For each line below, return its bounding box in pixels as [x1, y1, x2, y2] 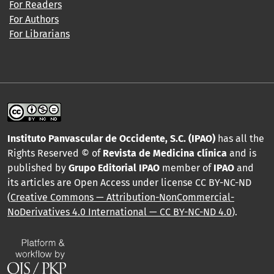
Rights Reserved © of [7, 147, 103, 160]
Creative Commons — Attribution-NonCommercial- [10, 191, 234, 204]
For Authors [9, 13, 59, 26]
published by [7, 162, 68, 174]
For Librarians [9, 28, 70, 40]
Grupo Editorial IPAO [68, 162, 160, 174]
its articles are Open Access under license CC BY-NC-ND [7, 177, 251, 189]
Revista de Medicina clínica [103, 147, 227, 160]
